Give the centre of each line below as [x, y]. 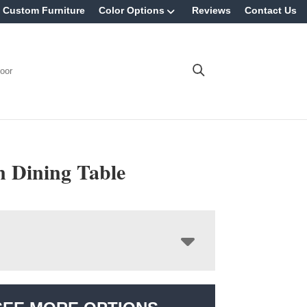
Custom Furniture [44, 10]
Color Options [132, 10]
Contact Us [271, 10]
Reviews [211, 10]
